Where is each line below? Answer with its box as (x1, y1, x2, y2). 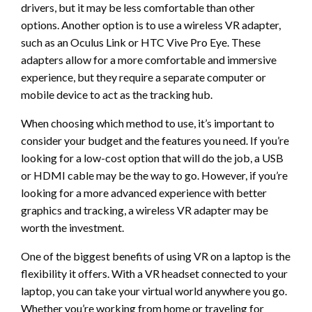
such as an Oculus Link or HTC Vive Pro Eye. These (21, 35, 260, 49)
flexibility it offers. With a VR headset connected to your (21, 266, 288, 280)
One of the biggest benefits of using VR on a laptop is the (21, 249, 290, 263)
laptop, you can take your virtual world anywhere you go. (21, 283, 287, 297)
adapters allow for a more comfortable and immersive (21, 52, 276, 66)
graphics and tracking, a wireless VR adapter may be (21, 203, 268, 217)
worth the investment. (21, 220, 124, 234)
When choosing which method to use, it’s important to (21, 116, 274, 130)
